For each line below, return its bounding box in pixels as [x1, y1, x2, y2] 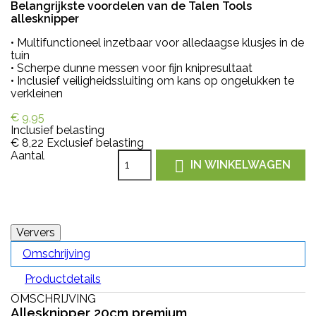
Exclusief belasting [47, 135, 144, 150]
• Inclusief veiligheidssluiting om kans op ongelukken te [11, 73, 294, 87]
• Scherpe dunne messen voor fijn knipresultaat [11, 61, 253, 75]
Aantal [11, 148, 44, 162]
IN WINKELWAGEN [190, 157, 291, 171]
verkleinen [11, 86, 63, 100]
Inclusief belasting [11, 123, 104, 137]
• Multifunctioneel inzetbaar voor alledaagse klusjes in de [11, 35, 304, 49]
